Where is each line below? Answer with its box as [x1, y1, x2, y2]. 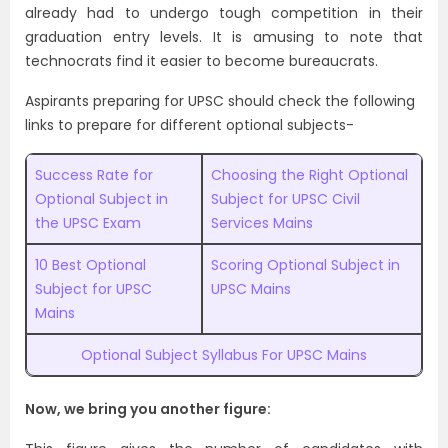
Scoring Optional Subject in [211, 254, 400, 275]
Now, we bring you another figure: [25, 398, 271, 419]
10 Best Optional [35, 254, 146, 275]
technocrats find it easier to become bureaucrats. [25, 50, 378, 71]
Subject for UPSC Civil [211, 188, 360, 209]
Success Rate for [35, 164, 153, 185]
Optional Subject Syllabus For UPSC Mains [81, 344, 367, 365]
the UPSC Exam [35, 212, 141, 233]
